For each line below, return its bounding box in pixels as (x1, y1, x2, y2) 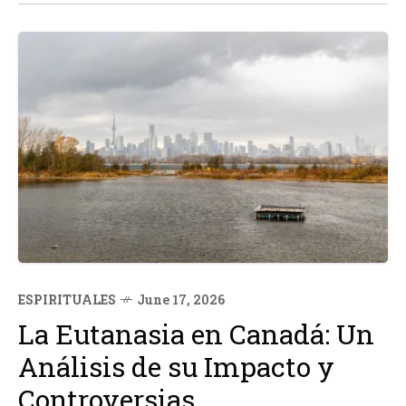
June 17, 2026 (137, 291, 225, 308)
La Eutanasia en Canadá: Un (18, 316, 374, 352)
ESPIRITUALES (18, 291, 116, 308)
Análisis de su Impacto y (18, 349, 334, 384)
